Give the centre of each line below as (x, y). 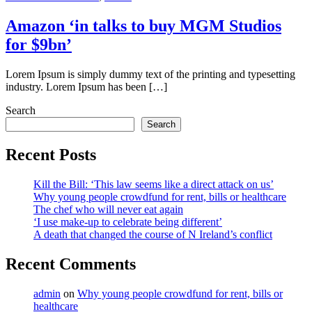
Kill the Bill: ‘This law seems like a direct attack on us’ (154, 184)
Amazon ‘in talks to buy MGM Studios (143, 26)
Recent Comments (71, 264)
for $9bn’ (39, 45)
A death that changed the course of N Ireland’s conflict (153, 234)
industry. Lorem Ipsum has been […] (86, 87)
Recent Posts (51, 155)
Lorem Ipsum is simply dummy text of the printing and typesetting (150, 75)
